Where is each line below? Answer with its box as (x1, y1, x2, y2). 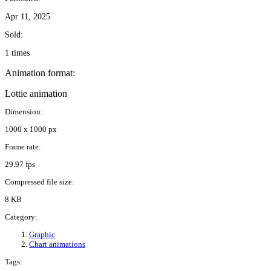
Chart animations (29, 240, 85, 249)
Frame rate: (5, 142, 41, 152)
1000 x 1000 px (5, 125, 57, 134)
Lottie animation (5, 88, 67, 99)
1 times (5, 48, 30, 58)
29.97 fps (5, 160, 35, 169)
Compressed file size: (5, 177, 74, 187)
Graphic (29, 230, 55, 240)
